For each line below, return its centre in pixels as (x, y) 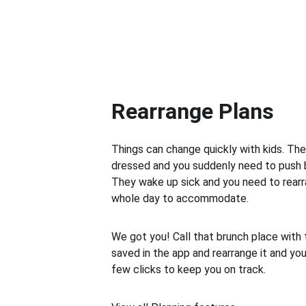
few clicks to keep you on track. (189, 269)
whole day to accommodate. (180, 198)
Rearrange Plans (193, 111)
